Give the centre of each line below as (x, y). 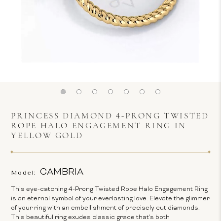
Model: (24, 173)
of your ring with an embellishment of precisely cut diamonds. (106, 208)
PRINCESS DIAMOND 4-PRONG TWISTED (110, 116)
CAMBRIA (62, 172)
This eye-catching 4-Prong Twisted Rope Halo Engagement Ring (110, 189)
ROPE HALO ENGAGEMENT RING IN (99, 126)
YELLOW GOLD (47, 136)
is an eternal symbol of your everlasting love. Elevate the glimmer (110, 199)
